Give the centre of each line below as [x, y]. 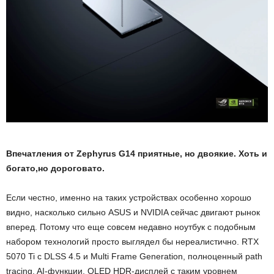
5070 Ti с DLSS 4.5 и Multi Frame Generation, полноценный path [134, 257]
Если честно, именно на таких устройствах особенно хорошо [129, 198]
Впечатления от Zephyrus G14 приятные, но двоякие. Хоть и [137, 154]
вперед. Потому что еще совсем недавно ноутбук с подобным [131, 227]
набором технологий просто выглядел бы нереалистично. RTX [132, 242]
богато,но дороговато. [55, 168]
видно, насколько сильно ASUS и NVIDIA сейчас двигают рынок [133, 213]
